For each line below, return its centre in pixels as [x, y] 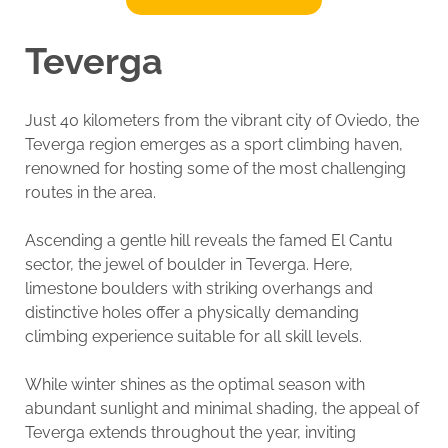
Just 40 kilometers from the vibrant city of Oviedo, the [221, 121]
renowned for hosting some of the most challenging [215, 169]
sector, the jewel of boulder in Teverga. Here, [188, 265]
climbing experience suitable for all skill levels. [193, 337]
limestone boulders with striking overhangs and [198, 289]
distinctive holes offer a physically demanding [191, 313]
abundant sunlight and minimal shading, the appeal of [221, 409]
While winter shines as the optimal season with [194, 385]
